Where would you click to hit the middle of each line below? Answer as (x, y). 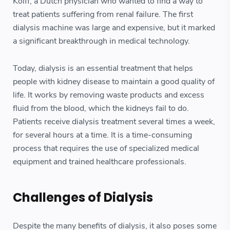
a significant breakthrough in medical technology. (101, 41)
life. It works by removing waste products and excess (109, 95)
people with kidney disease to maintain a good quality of (114, 82)
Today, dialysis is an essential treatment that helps (103, 69)
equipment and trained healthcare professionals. (100, 162)
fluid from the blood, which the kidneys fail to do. (101, 109)
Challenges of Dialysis (83, 198)
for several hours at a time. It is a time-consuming (102, 135)
